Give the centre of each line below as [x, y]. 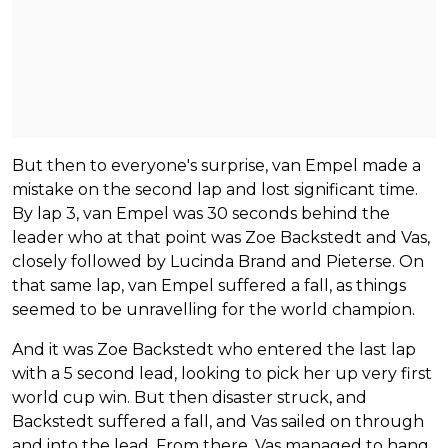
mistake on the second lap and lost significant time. [215, 189]
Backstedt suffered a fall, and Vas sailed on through [218, 421]
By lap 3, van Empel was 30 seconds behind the [201, 213]
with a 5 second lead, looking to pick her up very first [222, 373]
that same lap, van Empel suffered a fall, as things [209, 285]
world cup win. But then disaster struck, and [189, 397]
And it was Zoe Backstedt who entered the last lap [214, 349]
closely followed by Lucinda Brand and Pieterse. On [218, 261]
